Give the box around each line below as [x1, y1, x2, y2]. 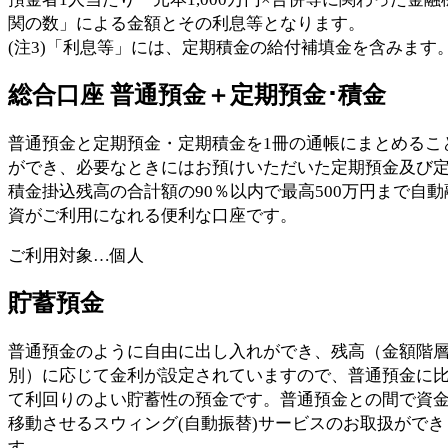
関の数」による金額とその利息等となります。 [8, 13, 365, 33]
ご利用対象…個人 [8, 245, 144, 265]
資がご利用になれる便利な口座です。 [8, 205, 297, 225]
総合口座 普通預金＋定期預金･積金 [8, 81, 386, 108]
